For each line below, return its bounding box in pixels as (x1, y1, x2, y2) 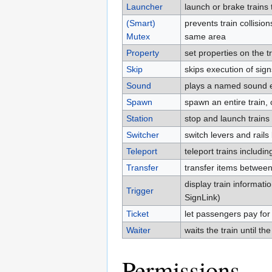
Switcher (126, 130, 159, 140)
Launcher (126, 2, 163, 12)
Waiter (126, 225, 151, 236)
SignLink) (184, 192, 220, 203)
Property (126, 48, 159, 58)
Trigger (126, 186, 154, 196)
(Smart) (126, 18, 155, 29)
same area (184, 32, 226, 42)
